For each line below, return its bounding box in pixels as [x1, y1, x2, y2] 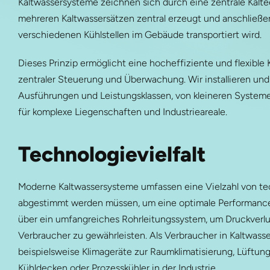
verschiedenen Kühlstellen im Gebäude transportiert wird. [17, 28, 262, 40]
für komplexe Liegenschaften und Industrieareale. [17, 105, 227, 118]
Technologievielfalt [17, 141, 206, 167]
